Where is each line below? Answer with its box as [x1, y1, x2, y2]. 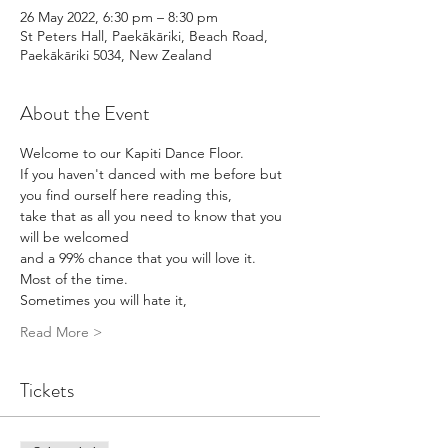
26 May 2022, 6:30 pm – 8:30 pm [20, 7, 218, 26]
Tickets [20, 375, 74, 405]
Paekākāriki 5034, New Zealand [20, 45, 212, 64]
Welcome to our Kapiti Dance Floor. [20, 143, 248, 162]
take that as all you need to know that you [20, 206, 286, 225]
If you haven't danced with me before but [20, 164, 286, 183]
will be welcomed [20, 227, 129, 246]
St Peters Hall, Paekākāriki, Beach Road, [20, 26, 268, 45]
